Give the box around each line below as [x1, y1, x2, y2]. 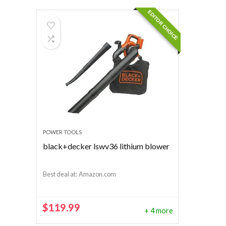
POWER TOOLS [43, 129, 82, 135]
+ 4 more [144, 206, 173, 215]
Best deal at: [43, 170, 78, 178]
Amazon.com [83, 170, 117, 178]
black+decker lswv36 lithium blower [43, 141, 170, 151]
